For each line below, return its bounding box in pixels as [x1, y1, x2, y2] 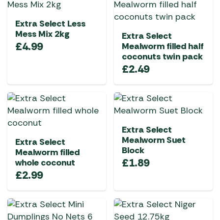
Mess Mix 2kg [15, 28, 70, 40]
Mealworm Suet [122, 134, 186, 146]
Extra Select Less [15, 18, 85, 29]
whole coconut [15, 157, 75, 168]
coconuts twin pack [122, 51, 203, 62]
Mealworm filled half [122, 40, 204, 52]
